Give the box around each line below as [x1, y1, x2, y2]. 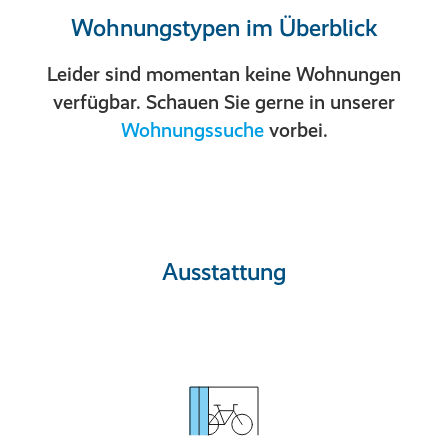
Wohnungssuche [120, 118, 264, 142]
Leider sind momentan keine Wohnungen [47, 62, 401, 86]
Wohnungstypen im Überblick [70, 13, 378, 42]
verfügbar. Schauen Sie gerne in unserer [53, 90, 395, 114]
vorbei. [263, 118, 328, 142]
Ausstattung [161, 257, 286, 286]
